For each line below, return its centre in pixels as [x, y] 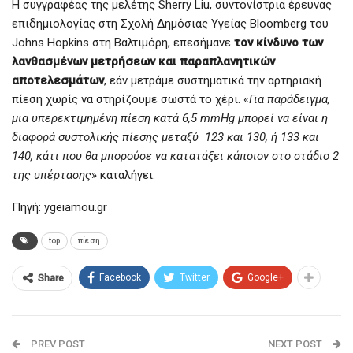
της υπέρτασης [52, 175]
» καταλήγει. [123, 175]
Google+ [266, 278]
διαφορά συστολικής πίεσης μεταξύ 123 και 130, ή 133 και [165, 137]
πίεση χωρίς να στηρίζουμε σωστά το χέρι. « [130, 100]
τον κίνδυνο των [277, 43]
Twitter [195, 278]
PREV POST [57, 344]
